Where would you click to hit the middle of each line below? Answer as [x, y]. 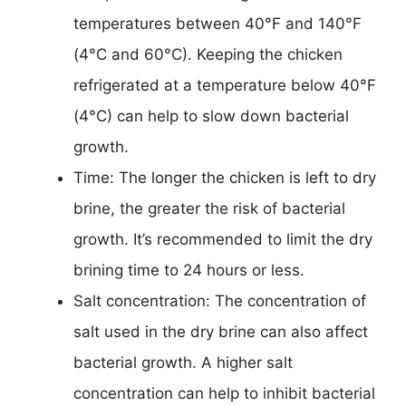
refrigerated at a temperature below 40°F [225, 85]
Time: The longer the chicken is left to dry [225, 177]
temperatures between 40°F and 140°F [217, 23]
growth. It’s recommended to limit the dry [223, 239]
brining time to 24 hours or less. [189, 270]
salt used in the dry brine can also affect [221, 331]
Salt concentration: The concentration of [220, 300]
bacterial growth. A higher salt [183, 362]
